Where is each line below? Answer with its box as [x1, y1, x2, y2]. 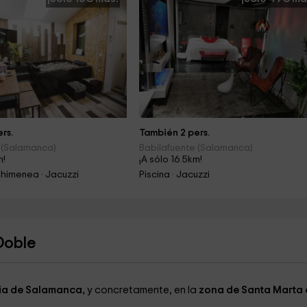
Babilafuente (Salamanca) [139, 143, 254, 153]
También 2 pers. [139, 128, 210, 138]
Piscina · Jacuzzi [139, 170, 210, 180]
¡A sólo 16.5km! [139, 155, 203, 164]
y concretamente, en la [86, 285, 199, 295]
